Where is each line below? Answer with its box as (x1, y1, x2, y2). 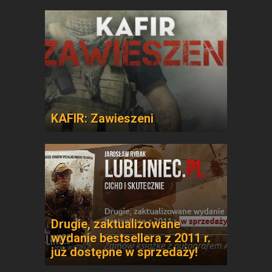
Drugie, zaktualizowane (51, 217, 180, 231)
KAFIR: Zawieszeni (51, 111, 154, 126)
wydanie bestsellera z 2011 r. (51, 231, 211, 245)
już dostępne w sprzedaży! (51, 245, 198, 259)
